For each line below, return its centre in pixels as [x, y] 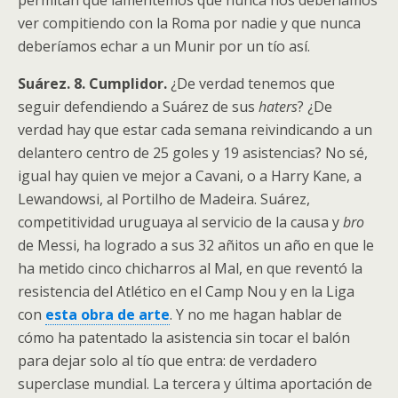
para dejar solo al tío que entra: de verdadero [167, 360]
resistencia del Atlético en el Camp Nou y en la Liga [186, 291]
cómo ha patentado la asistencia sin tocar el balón [184, 337]
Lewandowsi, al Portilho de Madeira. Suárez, [164, 199]
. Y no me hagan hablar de [256, 314]
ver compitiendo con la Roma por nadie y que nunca [189, 23]
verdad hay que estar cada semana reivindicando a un [195, 129]
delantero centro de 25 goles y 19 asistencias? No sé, [193, 152]
